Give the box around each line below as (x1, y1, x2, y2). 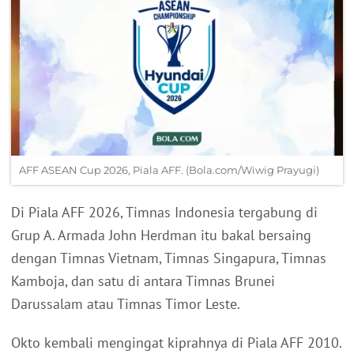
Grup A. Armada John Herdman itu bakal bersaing (11, 226, 311, 245)
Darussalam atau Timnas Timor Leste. (11, 295, 240, 314)
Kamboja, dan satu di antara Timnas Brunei (11, 272, 275, 291)
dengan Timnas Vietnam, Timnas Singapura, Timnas (11, 249, 326, 268)
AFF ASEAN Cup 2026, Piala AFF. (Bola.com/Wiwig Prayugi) (19, 164, 319, 177)
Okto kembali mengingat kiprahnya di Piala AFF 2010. (11, 333, 341, 352)
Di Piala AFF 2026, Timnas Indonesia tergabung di (11, 203, 318, 222)
